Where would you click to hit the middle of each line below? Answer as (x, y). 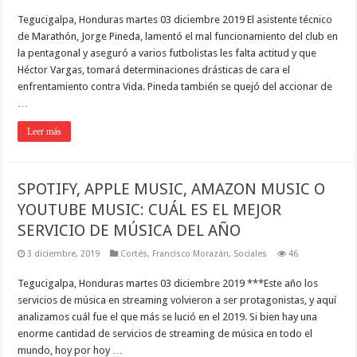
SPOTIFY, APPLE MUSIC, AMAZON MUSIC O (172, 188)
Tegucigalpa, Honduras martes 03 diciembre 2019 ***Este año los (168, 283)
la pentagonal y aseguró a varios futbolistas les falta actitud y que (167, 53)
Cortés (134, 253)
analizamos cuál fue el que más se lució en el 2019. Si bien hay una (168, 316)
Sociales (251, 253)
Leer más (45, 131)
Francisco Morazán (191, 253)
